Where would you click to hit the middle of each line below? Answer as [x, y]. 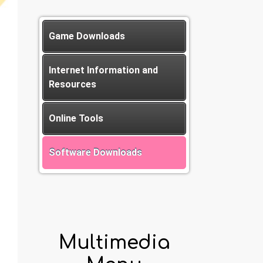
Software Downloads [95, 152]
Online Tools [76, 118]
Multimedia [114, 243]
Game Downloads [87, 36]
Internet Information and [103, 70]
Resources [73, 84]
